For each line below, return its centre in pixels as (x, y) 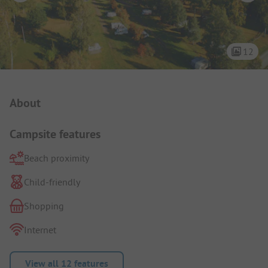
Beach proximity (57, 158)
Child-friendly (52, 182)
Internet (40, 229)
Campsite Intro (58, 92)
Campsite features (55, 134)
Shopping (44, 205)
